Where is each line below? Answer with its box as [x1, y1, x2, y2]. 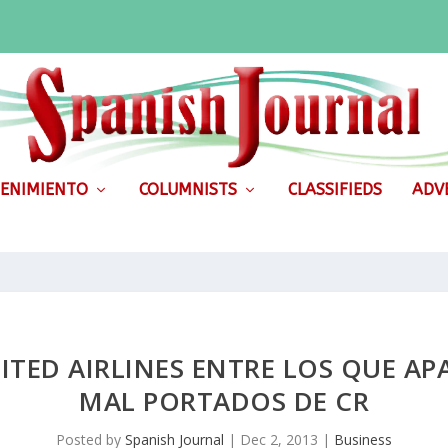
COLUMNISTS [138, 179, 237, 199]
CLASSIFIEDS [287, 179, 382, 199]
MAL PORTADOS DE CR [79, 382, 369, 419]
